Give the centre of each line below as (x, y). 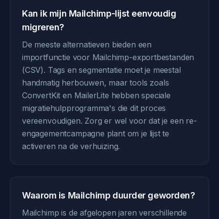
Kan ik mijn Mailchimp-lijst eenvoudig (99, 13)
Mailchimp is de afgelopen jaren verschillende (105, 213)
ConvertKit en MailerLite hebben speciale (96, 95)
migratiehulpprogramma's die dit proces (94, 108)
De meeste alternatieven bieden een (87, 44)
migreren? (43, 27)
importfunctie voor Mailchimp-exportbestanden (108, 57)
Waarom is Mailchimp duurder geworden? (109, 195)
